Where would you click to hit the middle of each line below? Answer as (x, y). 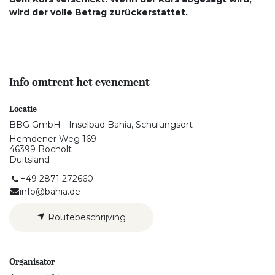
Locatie (23, 109)
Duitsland (29, 160)
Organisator (32, 262)
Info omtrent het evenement (79, 83)
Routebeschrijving (86, 218)
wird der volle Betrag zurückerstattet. (99, 12)
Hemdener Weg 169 (53, 139)
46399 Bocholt (41, 149)
